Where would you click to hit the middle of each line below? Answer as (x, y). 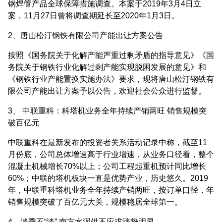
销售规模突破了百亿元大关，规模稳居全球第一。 (95, 202)
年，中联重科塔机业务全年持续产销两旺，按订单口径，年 (111, 190)
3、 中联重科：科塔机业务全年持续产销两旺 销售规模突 (107, 111)
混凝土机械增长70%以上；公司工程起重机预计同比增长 (107, 166)
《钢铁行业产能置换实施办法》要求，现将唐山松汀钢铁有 (111, 79)
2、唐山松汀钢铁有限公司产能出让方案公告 (85, 35)
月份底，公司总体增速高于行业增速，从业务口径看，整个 (111, 154)
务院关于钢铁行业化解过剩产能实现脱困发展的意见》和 (107, 67)
